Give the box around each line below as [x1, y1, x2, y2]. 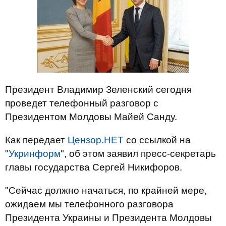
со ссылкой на [124, 135, 191, 145]
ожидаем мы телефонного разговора [5, 199, 174, 209]
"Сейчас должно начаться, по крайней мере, [5, 185, 207, 196]
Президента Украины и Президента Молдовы [5, 212, 212, 223]
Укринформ [9, 148, 61, 159]
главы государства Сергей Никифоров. [5, 162, 182, 173]
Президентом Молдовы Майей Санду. [5, 111, 177, 122]
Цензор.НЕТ [68, 135, 124, 145]
